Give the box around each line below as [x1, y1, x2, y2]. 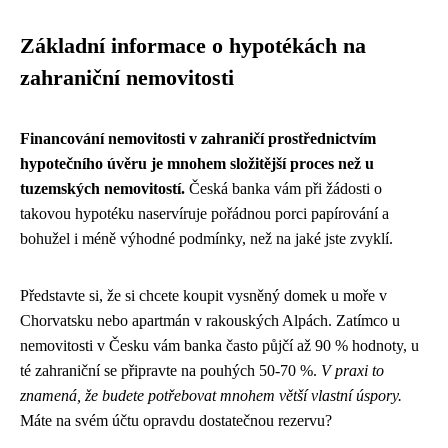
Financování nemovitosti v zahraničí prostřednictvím [20, 129, 376, 147]
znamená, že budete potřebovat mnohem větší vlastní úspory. [20, 386, 402, 404]
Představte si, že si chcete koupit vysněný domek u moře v [20, 286, 387, 304]
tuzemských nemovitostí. [20, 179, 185, 197]
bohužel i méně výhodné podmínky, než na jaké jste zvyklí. [20, 229, 393, 247]
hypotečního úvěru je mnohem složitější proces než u [20, 154, 374, 172]
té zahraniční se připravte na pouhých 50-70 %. [20, 361, 321, 379]
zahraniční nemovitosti [20, 65, 234, 90]
